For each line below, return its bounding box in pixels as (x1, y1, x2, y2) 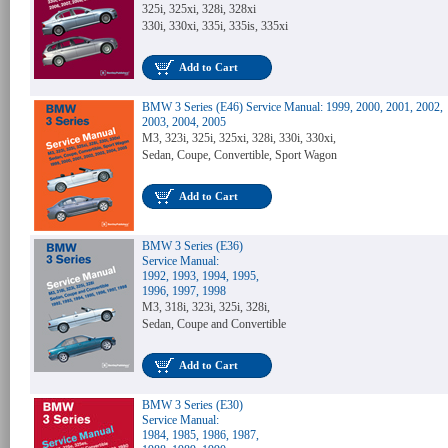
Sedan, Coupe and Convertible (142, 317, 286, 332)
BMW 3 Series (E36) (142, 239, 243, 254)
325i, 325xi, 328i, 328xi (142, 2, 256, 17)
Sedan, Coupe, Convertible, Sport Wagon (142, 148, 337, 163)
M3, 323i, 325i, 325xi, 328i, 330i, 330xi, (142, 131, 336, 146)
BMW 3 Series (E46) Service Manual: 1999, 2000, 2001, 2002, (142, 100, 443, 115)
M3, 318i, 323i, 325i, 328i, (142, 300, 270, 315)
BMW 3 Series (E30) (142, 398, 243, 413)
